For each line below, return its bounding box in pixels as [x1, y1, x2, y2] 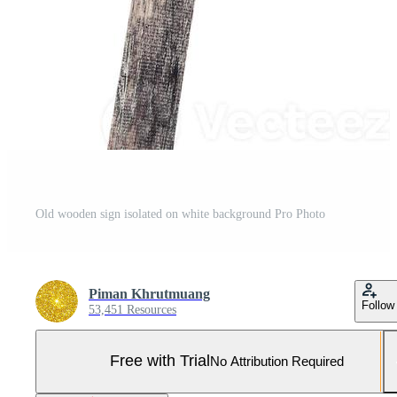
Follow [362, 298, 394, 312]
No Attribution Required [210, 354, 344, 370]
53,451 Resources [89, 302, 176, 316]
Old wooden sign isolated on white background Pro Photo [35, 206, 325, 221]
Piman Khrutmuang [89, 285, 210, 301]
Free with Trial [110, 352, 210, 370]
